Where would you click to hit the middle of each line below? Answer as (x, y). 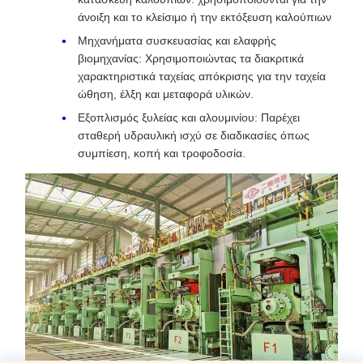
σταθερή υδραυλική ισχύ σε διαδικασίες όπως (194, 135)
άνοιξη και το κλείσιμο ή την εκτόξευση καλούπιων (205, 17)
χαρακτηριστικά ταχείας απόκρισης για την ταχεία (202, 76)
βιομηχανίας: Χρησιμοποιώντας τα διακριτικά (191, 58)
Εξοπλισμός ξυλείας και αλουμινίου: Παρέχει (189, 117)
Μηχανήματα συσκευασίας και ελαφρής (177, 40)
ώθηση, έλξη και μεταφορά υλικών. (166, 94)
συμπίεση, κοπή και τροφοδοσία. (162, 153)
